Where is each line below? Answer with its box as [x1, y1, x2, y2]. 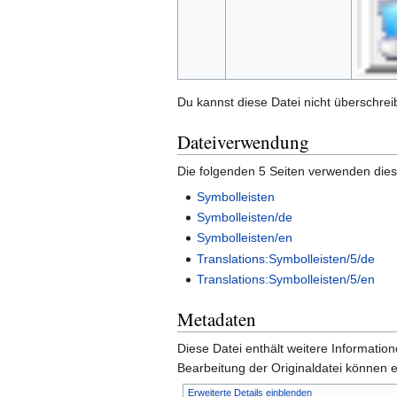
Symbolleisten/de [197, 210, 293, 225]
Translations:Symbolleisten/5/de [197, 251, 376, 266]
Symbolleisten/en [197, 230, 293, 245]
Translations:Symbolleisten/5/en [197, 272, 376, 287]
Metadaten [177, 307, 256, 332]
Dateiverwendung [177, 128, 309, 154]
